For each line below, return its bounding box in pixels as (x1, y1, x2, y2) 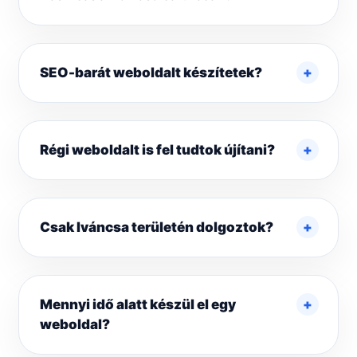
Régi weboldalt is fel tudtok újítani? (40, 142, 275, 159)
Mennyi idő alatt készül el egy (40, 296, 236, 313)
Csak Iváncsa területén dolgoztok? (40, 219, 273, 236)
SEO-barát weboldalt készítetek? (40, 65, 262, 81)
